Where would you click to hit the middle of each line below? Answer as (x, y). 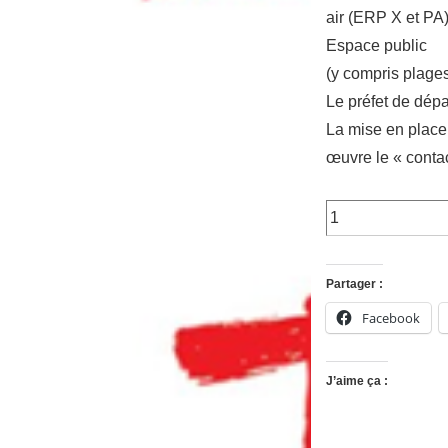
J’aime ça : (356, 381)
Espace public (376, 46)
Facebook (390, 318)
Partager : (354, 284)
